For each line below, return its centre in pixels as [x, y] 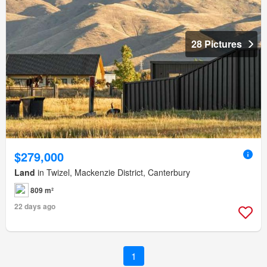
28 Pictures [217, 44]
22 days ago [35, 207]
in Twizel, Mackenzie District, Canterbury [113, 173]
